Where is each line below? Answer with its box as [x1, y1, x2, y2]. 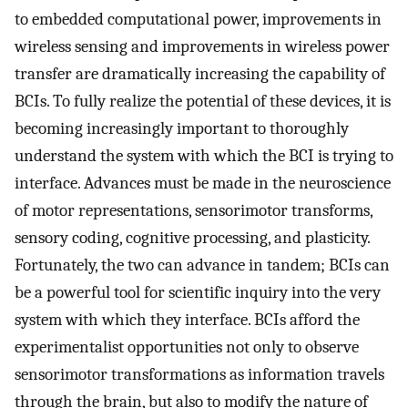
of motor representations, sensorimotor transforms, [15, 199, 372, 220]
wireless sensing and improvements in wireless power [15, 36, 390, 56]
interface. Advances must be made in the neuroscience [15, 172, 391, 193]
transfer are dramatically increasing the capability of [15, 63, 385, 84]
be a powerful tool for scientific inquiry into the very [15, 281, 381, 302]
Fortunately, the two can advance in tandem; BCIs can [15, 254, 390, 275]
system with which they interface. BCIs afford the [15, 309, 360, 330]
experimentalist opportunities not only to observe [15, 336, 359, 357]
